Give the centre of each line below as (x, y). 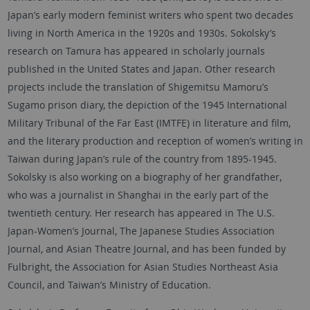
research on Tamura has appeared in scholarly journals (136, 51)
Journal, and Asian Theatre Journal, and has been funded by (146, 249)
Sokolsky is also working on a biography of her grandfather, (144, 177)
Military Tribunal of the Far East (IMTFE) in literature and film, (149, 123)
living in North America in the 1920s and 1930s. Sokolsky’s (142, 33)
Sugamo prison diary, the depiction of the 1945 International (147, 105)
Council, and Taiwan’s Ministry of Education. (109, 285)
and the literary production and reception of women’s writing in (155, 141)
